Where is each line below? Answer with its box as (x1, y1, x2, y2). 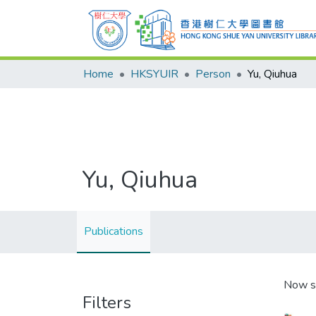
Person (195, 66, 231, 82)
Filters (83, 291, 131, 314)
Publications (84, 224, 143, 239)
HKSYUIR (130, 66, 178, 82)
